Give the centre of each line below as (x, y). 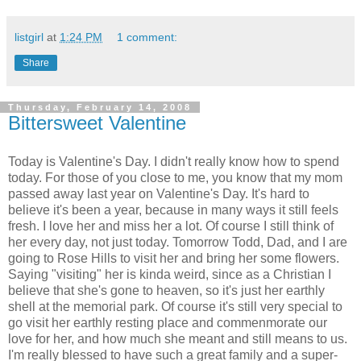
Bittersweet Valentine (97, 122)
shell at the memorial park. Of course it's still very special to (175, 306)
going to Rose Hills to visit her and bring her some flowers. (174, 258)
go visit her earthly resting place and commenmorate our (168, 322)
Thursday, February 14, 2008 (100, 107)
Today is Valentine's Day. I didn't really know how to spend (174, 161)
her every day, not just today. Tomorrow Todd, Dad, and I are (178, 242)
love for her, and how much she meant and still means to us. (178, 338)
